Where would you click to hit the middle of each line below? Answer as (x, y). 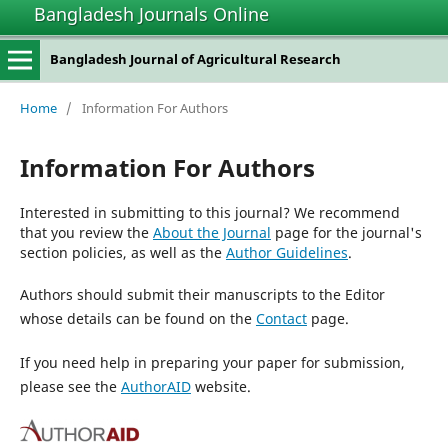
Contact (281, 318)
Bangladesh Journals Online (151, 14)
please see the (70, 386)
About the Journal (211, 232)
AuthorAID (155, 386)
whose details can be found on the (137, 318)
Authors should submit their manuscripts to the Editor (202, 294)
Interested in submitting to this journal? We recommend (209, 212)
